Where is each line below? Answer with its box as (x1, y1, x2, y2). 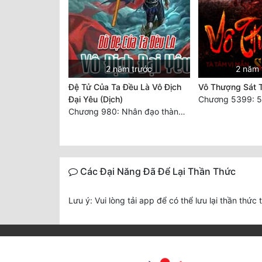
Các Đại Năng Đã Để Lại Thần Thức (78, 166, 236, 178)
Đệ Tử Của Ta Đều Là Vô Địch (68, 82, 181, 92)
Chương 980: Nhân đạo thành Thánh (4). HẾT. (178, 106, 185, 117)
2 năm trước (106, 64, 153, 74)
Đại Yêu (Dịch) (68, 94, 123, 105)
